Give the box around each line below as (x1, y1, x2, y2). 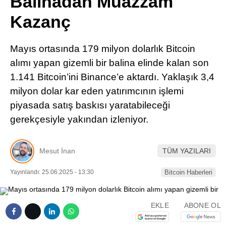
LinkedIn (150, 37, 183, 45)
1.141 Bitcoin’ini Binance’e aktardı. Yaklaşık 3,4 (10, 72, 214, 82)
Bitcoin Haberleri (164, 168, 212, 176)
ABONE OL (184, 201, 221, 210)
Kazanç (10, 12, 71, 31)
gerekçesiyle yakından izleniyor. (10, 114, 153, 125)
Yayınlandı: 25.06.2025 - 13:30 (10, 168, 94, 176)
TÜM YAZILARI (162, 147, 211, 155)
